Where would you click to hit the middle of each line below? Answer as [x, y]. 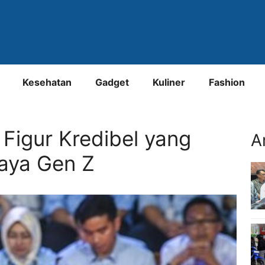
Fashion [227, 82]
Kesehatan [47, 82]
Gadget [112, 82]
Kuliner [169, 82]
